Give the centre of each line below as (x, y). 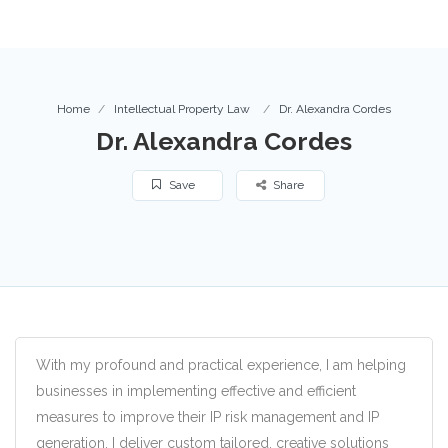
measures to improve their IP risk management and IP (207, 416)
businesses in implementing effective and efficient (196, 390)
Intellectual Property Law (182, 108)
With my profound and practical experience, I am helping (221, 364)
